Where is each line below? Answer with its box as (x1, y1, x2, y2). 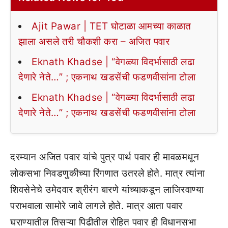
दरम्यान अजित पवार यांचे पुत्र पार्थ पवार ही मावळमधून (10, 151, 199, 163)
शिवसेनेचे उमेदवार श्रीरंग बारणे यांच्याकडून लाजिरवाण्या (10, 183, 204, 195)
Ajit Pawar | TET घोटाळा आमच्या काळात (32, 20, 191, 32)
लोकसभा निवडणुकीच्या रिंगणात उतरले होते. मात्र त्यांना (10, 167, 205, 179)
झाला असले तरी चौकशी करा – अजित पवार (18, 35, 169, 47)
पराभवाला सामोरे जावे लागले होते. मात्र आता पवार (10, 199, 183, 212)
